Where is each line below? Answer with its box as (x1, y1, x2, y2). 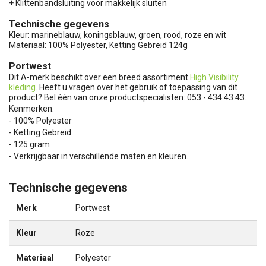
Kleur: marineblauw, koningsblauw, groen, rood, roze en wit (9, 30, 226, 40)
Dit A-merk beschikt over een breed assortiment (9, 72, 190, 82)
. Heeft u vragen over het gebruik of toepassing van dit (36, 82, 237, 92)
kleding (9, 82, 36, 92)
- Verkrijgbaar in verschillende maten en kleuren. (9, 151, 188, 161)
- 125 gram (9, 139, 50, 149)
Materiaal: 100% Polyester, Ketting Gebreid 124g (9, 40, 188, 50)
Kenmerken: (9, 103, 54, 113)
